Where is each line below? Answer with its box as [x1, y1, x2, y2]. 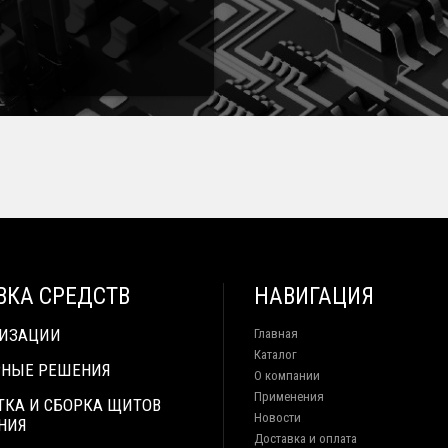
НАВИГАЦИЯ [254, 283, 374, 311]
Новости [254, 410, 301, 426]
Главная [254, 326, 298, 342]
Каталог [254, 347, 297, 363]
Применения [254, 389, 324, 405]
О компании [254, 368, 320, 384]
